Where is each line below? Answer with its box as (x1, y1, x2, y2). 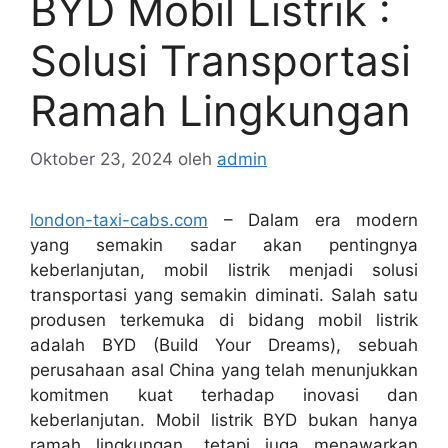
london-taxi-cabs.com (30, 210, 208, 231)
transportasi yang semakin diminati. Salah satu (30, 285, 418, 306)
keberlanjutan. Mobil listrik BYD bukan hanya (30, 410, 418, 431)
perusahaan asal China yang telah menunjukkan (30, 360, 418, 381)
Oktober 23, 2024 (30, 149, 173, 170)
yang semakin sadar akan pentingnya (30, 235, 418, 256)
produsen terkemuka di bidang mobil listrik (30, 310, 418, 331)
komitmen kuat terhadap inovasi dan (30, 385, 418, 406)
